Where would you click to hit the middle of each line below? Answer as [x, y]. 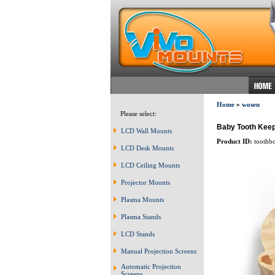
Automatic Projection [151, 266]
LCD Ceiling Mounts [150, 165]
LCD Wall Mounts [146, 131]
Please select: [136, 114]
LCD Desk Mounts [147, 148]
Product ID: [234, 141]
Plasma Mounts [142, 199]
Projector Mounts [145, 182]
